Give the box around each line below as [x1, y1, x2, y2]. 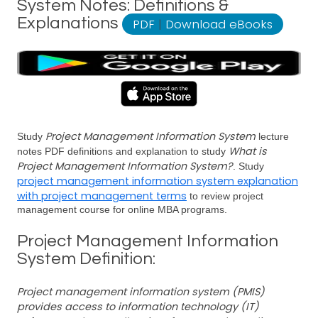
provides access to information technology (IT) [17, 300, 259, 314]
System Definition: [17, 250, 155, 268]
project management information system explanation [17, 174, 298, 188]
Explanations [17, 14, 122, 32]
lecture [256, 131, 289, 142]
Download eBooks [165, 16, 273, 33]
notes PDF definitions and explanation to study [17, 146, 229, 157]
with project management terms [17, 189, 187, 203]
